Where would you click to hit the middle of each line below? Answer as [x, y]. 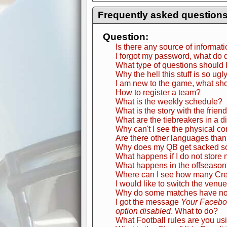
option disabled [143, 211]
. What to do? [194, 211]
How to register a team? [158, 92]
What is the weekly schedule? [169, 102]
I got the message [148, 202]
